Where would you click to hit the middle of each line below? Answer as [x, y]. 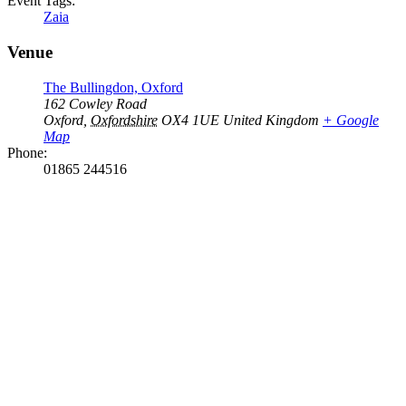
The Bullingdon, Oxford [113, 87]
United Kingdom [271, 120]
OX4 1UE [190, 120]
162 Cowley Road [95, 103]
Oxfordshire [124, 120]
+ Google [351, 120]
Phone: [27, 152]
